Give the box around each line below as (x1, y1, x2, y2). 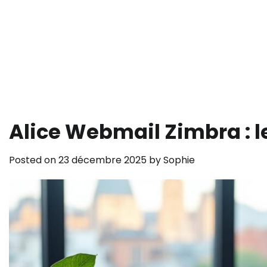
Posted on (9, 153, 58, 167)
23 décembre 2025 (58, 153, 147, 167)
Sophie (163, 153, 195, 167)
